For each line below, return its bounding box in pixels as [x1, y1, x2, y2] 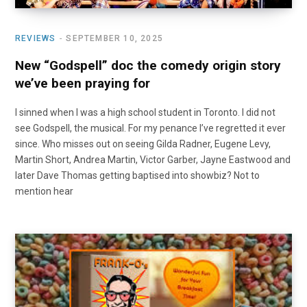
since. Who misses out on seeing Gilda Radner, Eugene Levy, [15, 138, 271, 150]
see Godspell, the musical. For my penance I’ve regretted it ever [15, 123, 286, 134]
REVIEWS [15, 34, 56, 44]
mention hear [15, 186, 73, 197]
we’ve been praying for [15, 75, 150, 92]
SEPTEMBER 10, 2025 [66, 34, 164, 44]
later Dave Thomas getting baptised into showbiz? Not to [15, 170, 260, 182]
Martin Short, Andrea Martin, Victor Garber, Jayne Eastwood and [15, 154, 291, 166]
